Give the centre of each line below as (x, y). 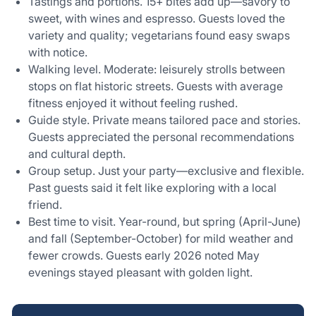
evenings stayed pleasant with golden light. (140, 272)
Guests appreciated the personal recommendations (161, 136)
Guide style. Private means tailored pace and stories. (164, 120)
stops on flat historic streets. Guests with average (156, 86)
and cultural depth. (77, 153)
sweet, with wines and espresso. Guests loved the (157, 18)
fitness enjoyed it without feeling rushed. (133, 103)
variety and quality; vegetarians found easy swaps (159, 35)
